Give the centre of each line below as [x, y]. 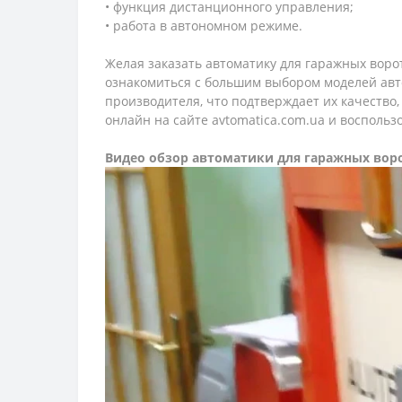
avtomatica [245, 120]
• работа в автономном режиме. [204, 26]
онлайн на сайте [158, 120]
